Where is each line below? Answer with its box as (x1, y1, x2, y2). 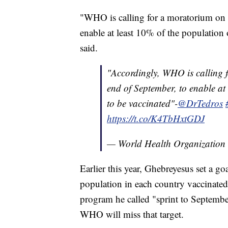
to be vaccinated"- (107, 97, 178, 110)
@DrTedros (178, 97, 223, 110)
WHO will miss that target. (80, 208, 184, 221)
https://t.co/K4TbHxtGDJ (107, 112, 205, 125)
